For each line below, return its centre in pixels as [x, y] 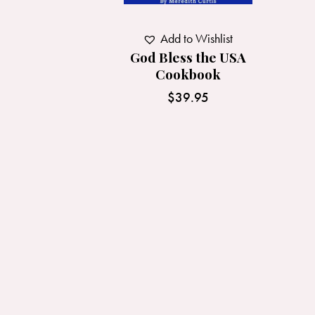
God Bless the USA [188, 57]
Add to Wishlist [197, 38]
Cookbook [188, 73]
